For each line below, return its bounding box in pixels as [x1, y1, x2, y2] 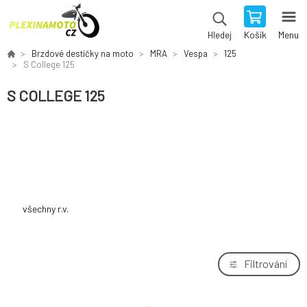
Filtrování [244, 257, 287, 270]
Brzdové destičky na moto [32, 48, 134, 59]
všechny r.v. [23, 203, 69, 214]
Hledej [207, 29, 232, 40]
